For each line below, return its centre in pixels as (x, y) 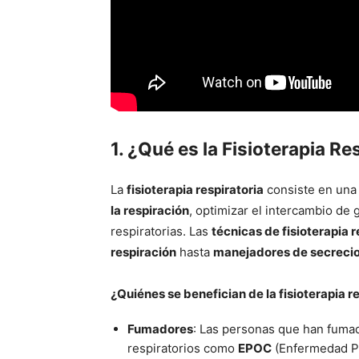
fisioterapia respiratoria (195, 189)
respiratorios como (183, 349)
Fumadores (160, 329)
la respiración (150, 210)
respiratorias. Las (161, 231)
